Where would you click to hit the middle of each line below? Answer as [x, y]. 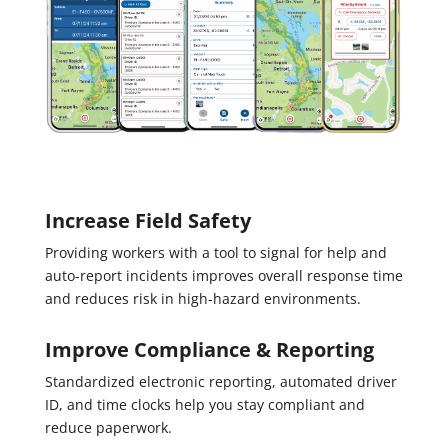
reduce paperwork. [108, 428]
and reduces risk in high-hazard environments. [202, 299]
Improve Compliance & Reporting [209, 350]
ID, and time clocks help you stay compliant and [204, 405]
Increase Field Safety [147, 221]
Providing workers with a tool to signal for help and [215, 253]
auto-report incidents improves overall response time [223, 276]
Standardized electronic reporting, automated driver [220, 382]
